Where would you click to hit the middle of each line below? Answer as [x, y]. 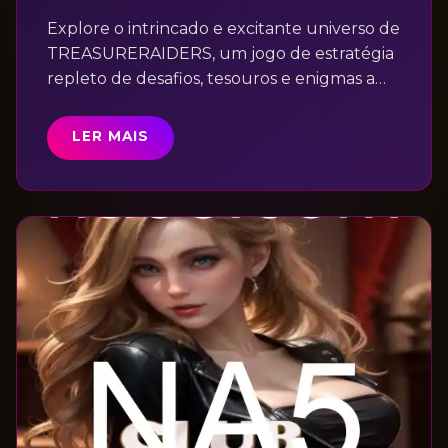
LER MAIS [110, 136]
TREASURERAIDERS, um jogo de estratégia [220, 53]
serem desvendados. [128, 103]
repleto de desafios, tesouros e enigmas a [211, 78]
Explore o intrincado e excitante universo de [223, 28]
